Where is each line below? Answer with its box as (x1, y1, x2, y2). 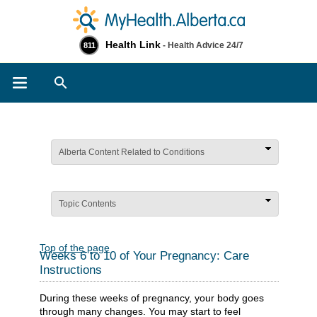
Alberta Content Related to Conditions (59, 147, 204, 157)
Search (86, 74, 117, 85)
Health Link (105, 39, 161, 50)
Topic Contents (59, 199, 116, 209)
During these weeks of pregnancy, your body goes (40, 292, 264, 304)
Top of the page (40, 242, 110, 253)
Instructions (40, 263, 102, 277)
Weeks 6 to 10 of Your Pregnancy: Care (40, 249, 249, 263)
